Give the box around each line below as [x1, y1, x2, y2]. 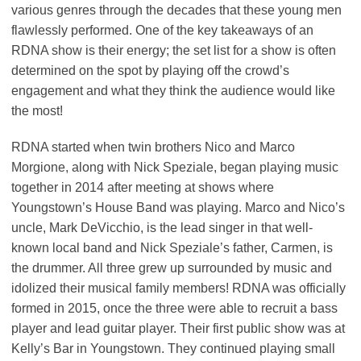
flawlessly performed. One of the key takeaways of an [11, 23, 313, 37]
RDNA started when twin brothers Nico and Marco [11, 139, 295, 154]
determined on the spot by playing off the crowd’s [11, 63, 289, 77]
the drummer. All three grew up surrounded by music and [11, 260, 332, 275]
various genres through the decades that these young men [11, 2, 342, 17]
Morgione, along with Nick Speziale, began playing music [11, 160, 338, 174]
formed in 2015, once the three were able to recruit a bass [11, 301, 338, 315]
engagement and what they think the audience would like [11, 83, 335, 98]
